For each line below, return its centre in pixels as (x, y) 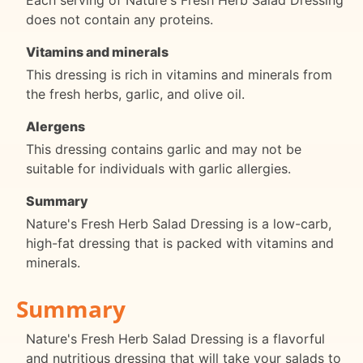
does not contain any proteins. (120, 20)
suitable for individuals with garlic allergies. (158, 169)
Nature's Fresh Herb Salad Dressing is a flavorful (175, 338)
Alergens (56, 127)
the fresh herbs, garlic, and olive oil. (135, 94)
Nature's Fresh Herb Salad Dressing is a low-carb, (179, 224)
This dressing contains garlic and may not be (164, 149)
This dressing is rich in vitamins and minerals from (179, 75)
